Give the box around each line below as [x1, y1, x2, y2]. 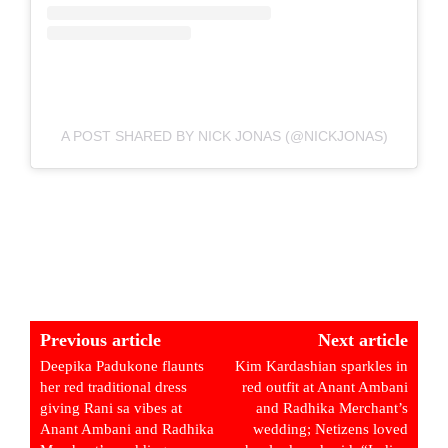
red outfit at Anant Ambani [241, 379, 408, 396]
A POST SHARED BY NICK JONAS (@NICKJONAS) [60, 128, 388, 145]
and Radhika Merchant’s [255, 400, 408, 417]
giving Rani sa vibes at [40, 400, 182, 417]
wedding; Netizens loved [252, 421, 408, 438]
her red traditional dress [40, 379, 187, 396]
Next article [317, 330, 408, 351]
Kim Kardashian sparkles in [234, 358, 408, 375]
